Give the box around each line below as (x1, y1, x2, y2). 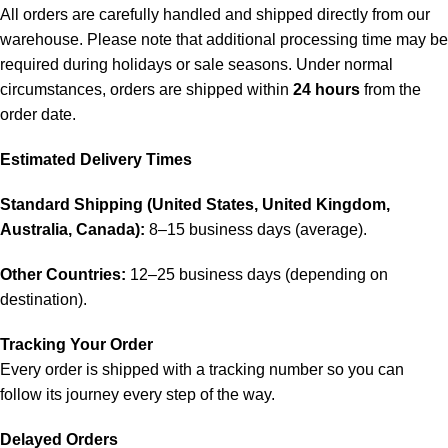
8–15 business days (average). (145, 221, 367, 239)
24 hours (293, 81, 360, 99)
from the (360, 81, 421, 99)
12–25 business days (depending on (126, 266, 388, 284)
